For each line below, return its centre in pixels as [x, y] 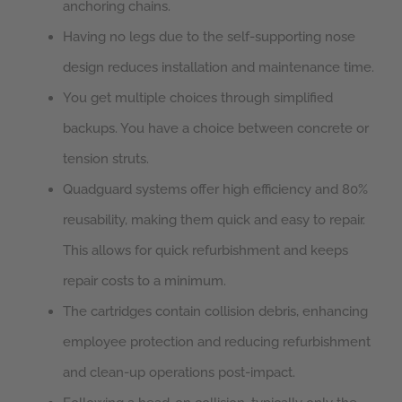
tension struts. [106, 159]
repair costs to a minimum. [144, 281]
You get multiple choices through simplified [198, 98]
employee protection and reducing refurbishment [217, 342]
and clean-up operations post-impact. [179, 373]
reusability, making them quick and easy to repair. [214, 220]
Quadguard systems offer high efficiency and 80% [215, 190]
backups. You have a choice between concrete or [216, 129]
